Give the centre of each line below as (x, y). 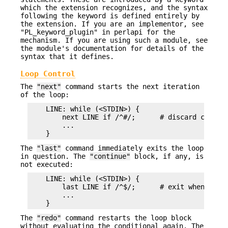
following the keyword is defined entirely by (110, 16)
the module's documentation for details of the (112, 48)
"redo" (49, 218)
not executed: (47, 164)
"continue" (110, 156)
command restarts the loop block (126, 218)
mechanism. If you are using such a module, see (114, 40)
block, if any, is (167, 156)
